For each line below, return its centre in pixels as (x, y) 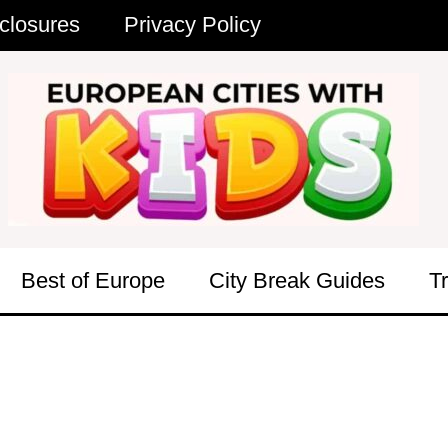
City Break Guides (296, 280)
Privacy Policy (192, 24)
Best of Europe (92, 280)
